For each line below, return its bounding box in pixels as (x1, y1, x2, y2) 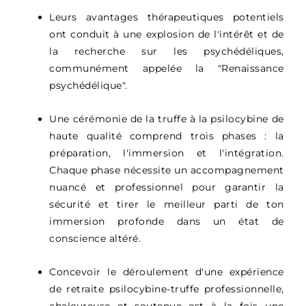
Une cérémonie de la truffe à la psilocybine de (49, 113, 284, 126)
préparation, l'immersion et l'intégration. (49, 147, 284, 160)
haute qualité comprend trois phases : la (49, 130, 284, 143)
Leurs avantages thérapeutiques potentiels (49, 11, 284, 24)
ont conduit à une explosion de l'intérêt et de (49, 28, 284, 41)
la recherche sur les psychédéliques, (49, 45, 284, 58)
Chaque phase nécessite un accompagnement (49, 164, 284, 177)
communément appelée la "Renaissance (49, 62, 284, 75)
